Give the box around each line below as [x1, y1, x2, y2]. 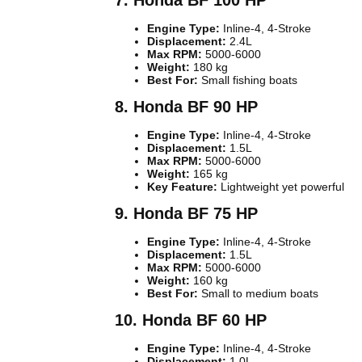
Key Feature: [147, 180, 217, 194]
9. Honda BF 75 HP [115, 204, 258, 223]
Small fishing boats [198, 74, 297, 87]
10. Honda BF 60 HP [115, 311, 267, 330]
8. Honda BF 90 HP [115, 98, 258, 116]
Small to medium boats [198, 287, 318, 301]
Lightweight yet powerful [217, 180, 344, 194]
